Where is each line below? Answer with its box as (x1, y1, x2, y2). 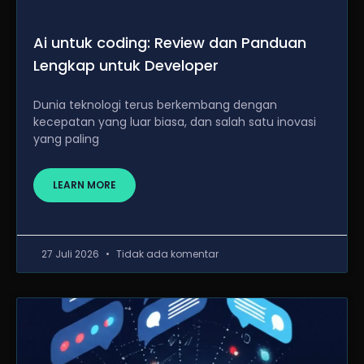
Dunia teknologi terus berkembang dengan (33, 97, 277, 113)
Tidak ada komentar (114, 247, 219, 261)
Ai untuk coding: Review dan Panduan (33, 32, 306, 53)
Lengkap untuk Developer (33, 55, 219, 76)
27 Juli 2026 (41, 247, 102, 261)
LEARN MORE (53, 178, 116, 192)
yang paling (33, 131, 99, 147)
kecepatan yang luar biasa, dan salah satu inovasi (33, 114, 316, 130)
